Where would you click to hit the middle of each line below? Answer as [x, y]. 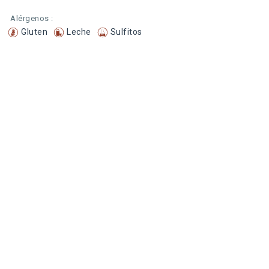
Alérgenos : [32, 18]
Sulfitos [126, 32]
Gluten [34, 32]
